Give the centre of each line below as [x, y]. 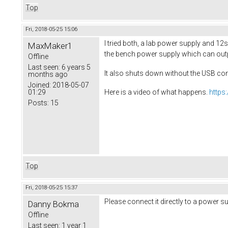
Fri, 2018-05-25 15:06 [51, 29]
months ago [48, 74]
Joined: [39, 85]
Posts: [38, 103]
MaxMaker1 [50, 46]
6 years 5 [75, 67]
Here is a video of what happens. [157, 92]
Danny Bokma [53, 204]
